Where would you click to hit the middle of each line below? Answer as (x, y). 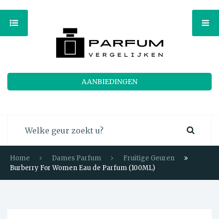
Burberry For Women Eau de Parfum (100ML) (82, 168)
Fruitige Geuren (149, 158)
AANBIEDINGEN (109, 82)
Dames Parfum (77, 158)
